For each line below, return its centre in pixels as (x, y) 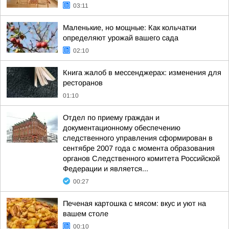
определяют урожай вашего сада (121, 38)
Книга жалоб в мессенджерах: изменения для (142, 73)
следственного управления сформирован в (138, 138)
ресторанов (83, 83)
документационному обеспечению (122, 128)
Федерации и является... (106, 169)
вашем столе (86, 214)
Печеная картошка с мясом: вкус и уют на (134, 203)
